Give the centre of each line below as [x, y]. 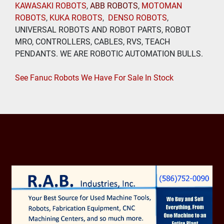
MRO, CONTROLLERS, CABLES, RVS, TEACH [92, 42]
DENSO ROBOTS [137, 18]
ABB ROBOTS [114, 6]
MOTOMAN [162, 6]
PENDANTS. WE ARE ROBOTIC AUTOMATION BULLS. [109, 54]
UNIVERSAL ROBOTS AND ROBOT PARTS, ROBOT [103, 30]
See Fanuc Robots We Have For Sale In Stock [94, 78]
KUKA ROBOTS [76, 18]
